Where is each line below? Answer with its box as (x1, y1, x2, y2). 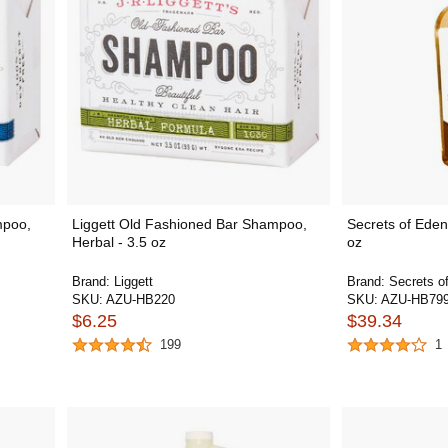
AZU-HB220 (105, 292, 175, 307)
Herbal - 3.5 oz (71, 234, 166, 250)
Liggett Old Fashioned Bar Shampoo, (71, 216, 307, 232)
